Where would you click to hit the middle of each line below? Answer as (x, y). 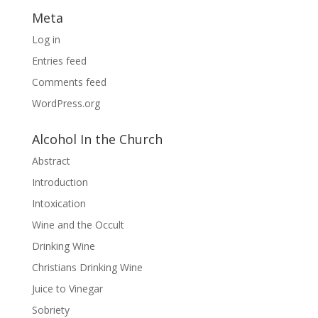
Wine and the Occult (78, 225)
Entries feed (59, 61)
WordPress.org (66, 103)
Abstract (51, 161)
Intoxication (59, 203)
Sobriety (50, 310)
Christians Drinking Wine (87, 267)
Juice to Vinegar (67, 289)
